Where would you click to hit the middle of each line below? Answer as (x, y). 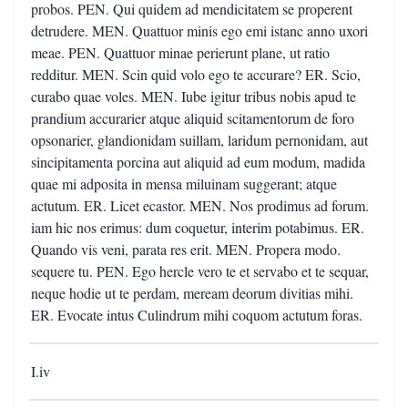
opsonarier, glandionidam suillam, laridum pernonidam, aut (199, 140)
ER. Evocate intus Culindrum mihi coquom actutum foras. (197, 315)
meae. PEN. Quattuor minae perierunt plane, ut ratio (180, 52)
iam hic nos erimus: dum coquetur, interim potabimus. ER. (198, 227)
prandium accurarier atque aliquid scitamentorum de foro (193, 118)
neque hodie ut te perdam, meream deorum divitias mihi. (192, 293)
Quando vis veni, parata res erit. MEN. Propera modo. (186, 249)
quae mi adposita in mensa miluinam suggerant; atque (184, 184)
